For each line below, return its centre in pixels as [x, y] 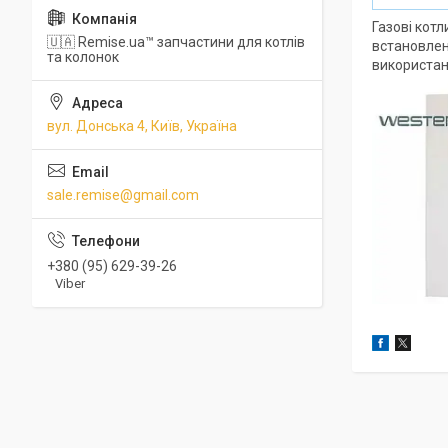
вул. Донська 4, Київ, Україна [142, 126]
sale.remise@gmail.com [123, 195]
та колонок [83, 57]
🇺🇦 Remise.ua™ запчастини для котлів [176, 42]
